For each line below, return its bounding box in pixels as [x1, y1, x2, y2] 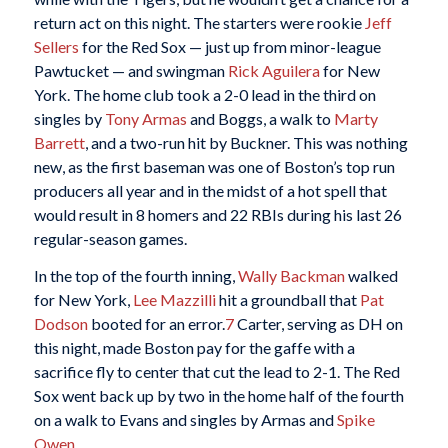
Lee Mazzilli [132, 290, 216, 310]
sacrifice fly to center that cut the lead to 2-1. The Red [33, 362, 400, 382]
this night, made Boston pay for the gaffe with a [33, 338, 355, 358]
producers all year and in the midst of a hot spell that [33, 180, 387, 200]
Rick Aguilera [227, 60, 320, 80]
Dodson [33, 314, 88, 334]
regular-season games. [33, 228, 187, 248]
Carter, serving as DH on [233, 314, 403, 334]
